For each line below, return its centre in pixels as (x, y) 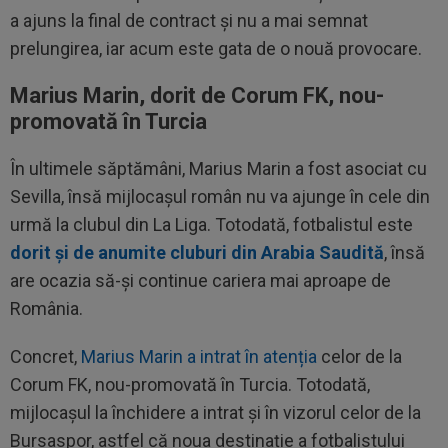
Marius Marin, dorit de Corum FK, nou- (197, 95)
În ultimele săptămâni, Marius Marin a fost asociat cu (218, 168)
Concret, (45, 356)
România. (46, 308)
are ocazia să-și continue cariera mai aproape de (200, 280)
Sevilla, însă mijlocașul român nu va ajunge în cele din (220, 196)
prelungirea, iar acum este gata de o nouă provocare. (216, 48)
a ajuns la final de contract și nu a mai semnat (189, 20)
